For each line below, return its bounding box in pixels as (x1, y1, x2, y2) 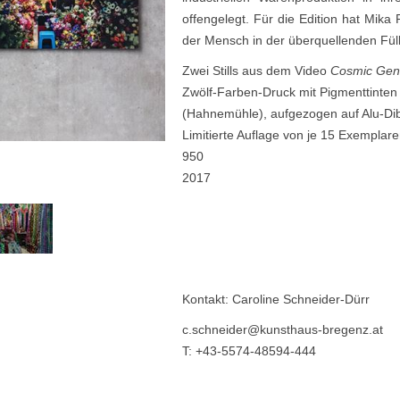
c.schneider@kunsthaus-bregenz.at (182, 322, 384, 337)
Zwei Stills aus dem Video (182, 63, 331, 78)
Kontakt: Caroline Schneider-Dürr (182, 292, 371, 306)
